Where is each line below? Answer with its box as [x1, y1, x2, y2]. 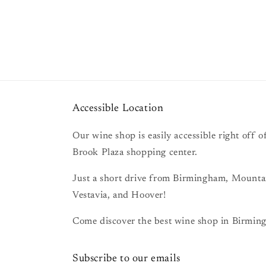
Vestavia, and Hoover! [72, 191, 166, 200]
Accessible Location [72, 103, 164, 114]
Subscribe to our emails [72, 254, 180, 264]
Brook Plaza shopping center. [72, 148, 198, 157]
